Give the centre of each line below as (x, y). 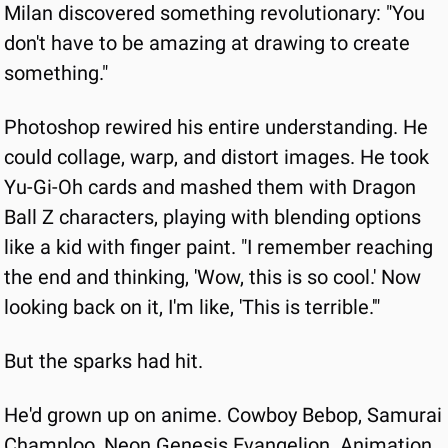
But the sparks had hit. (103, 361)
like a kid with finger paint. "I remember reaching (218, 247)
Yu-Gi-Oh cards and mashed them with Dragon (210, 187)
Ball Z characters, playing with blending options (212, 217)
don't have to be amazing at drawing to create (207, 43)
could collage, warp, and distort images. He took (216, 157)
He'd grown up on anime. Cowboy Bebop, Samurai (223, 415)
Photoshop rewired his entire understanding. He (216, 127)
